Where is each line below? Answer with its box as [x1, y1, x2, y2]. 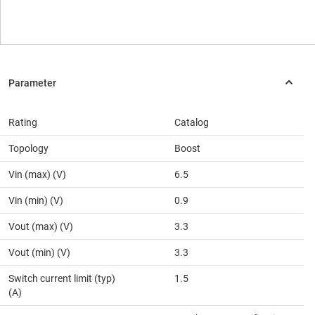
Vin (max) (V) [8, 168, 66, 180]
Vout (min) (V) [8, 246, 70, 258]
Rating [8, 116, 37, 128]
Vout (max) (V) [8, 220, 73, 232]
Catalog [174, 116, 209, 128]
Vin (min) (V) [8, 194, 63, 206]
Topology [8, 142, 49, 154]
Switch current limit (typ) [8, 272, 115, 284]
